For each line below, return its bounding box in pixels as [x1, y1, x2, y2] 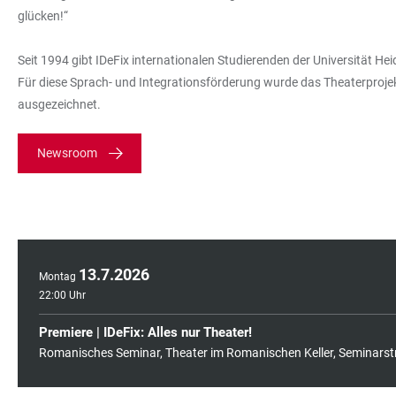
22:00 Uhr [39, 288, 86, 301]
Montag [39, 270, 76, 283]
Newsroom [37, 145, 97, 160]
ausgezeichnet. [18, 96, 101, 111]
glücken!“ [18, 8, 68, 23]
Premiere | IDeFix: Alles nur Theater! [39, 324, 252, 340]
